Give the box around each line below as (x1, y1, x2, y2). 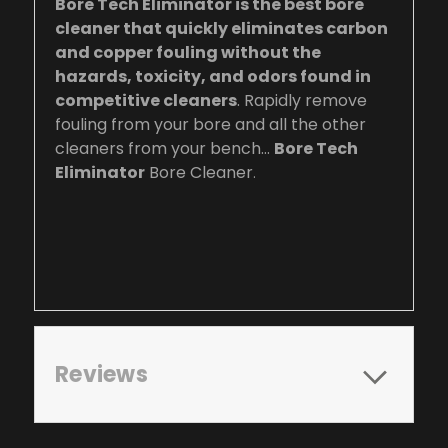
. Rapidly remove (237, 88, 367, 112)
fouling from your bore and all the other (55, 112, 366, 136)
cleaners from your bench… (55, 136, 274, 160)
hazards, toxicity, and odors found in (55, 64, 371, 88)
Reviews (55, 358, 148, 390)
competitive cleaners (55, 88, 237, 112)
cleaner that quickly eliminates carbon (55, 16, 388, 40)
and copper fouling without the (55, 40, 321, 64)
